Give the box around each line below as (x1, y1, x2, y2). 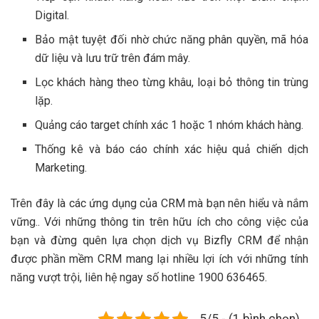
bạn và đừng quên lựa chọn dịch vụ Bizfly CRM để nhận (11, 233, 308, 247)
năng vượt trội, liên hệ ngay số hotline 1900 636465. (11, 270, 267, 284)
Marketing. (35, 160, 88, 174)
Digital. (35, 8, 70, 22)
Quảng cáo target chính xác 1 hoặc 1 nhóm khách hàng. (35, 117, 304, 132)
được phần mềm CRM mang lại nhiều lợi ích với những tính (11, 251, 308, 266)
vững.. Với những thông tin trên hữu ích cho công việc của (11, 214, 308, 229)
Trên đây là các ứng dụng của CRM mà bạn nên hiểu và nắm (11, 196, 308, 210)
